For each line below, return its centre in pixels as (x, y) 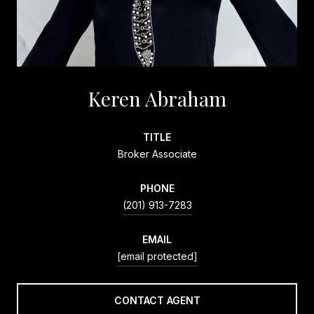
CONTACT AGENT (157, 300)
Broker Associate (157, 153)
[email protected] (157, 256)
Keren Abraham (157, 98)
